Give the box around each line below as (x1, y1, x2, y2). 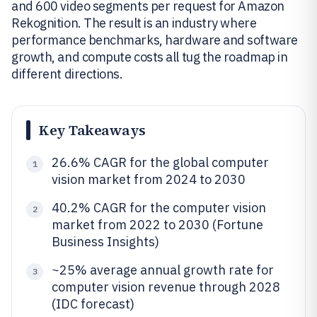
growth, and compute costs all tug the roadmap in (11, 49, 288, 65)
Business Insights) (52, 234, 159, 250)
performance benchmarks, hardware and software (11, 32, 298, 48)
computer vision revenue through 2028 (52, 279, 280, 295)
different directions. (11, 66, 123, 82)
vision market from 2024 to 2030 (52, 171, 246, 188)
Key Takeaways (39, 120, 146, 140)
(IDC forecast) (52, 296, 134, 312)
